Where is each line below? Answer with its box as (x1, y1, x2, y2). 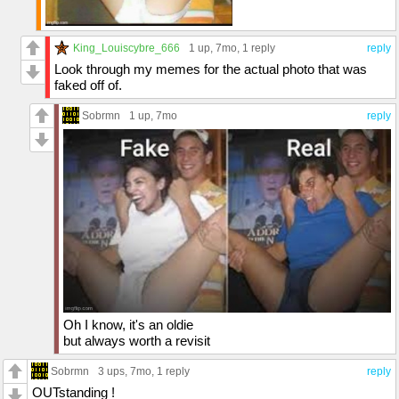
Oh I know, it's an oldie (63, 317, 193, 333)
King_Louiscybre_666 (73, 42, 180, 54)
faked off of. (54, 77, 122, 94)
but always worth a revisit (63, 333, 210, 349)
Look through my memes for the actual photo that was (54, 61, 367, 77)
